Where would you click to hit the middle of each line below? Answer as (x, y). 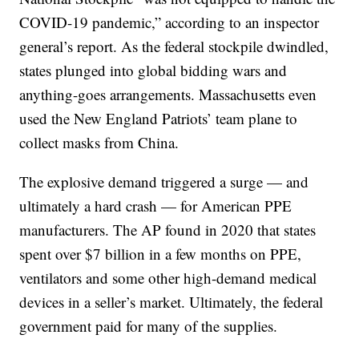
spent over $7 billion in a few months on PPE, (161, 254)
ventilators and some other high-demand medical (168, 278)
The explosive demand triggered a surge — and (164, 182)
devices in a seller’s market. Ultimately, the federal (171, 302)
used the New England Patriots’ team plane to (159, 119)
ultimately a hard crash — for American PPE (156, 206)
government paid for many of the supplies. (149, 326)
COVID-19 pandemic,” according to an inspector (169, 22)
